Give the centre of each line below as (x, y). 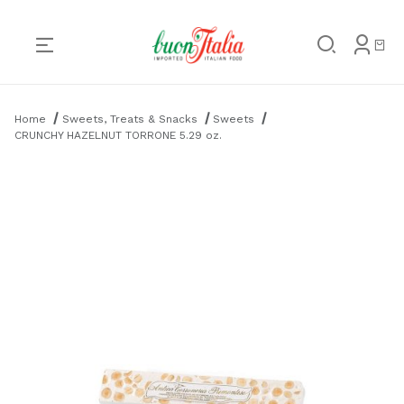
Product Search (60, 98)
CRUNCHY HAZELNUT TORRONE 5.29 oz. (118, 135)
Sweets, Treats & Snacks (129, 119)
